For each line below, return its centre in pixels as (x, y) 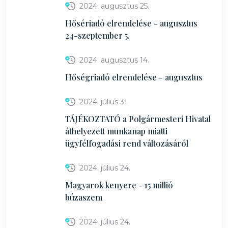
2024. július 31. (104, 102)
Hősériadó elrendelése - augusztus (131, 23)
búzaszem (84, 197)
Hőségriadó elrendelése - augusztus (134, 77)
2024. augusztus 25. (114, 6)
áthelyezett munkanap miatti (116, 131)
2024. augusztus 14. (114, 60)
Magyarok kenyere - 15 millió (119, 185)
